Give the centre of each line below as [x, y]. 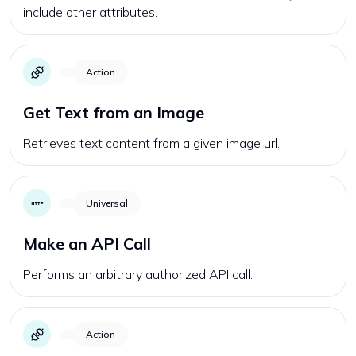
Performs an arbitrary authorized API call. [138, 274]
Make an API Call [87, 244]
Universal [107, 203]
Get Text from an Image [114, 112]
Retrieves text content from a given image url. [151, 143]
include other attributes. [90, 12]
